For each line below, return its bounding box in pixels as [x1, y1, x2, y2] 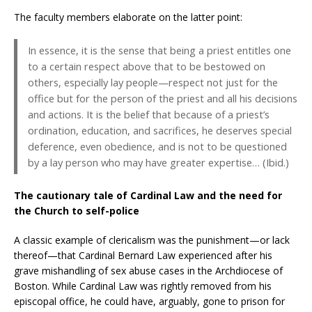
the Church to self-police [14, 204, 139, 218]
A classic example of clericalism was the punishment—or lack [14, 233, 290, 247]
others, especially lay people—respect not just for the [28, 75, 278, 90]
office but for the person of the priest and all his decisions [28, 91, 297, 106]
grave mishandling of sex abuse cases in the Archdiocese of [14, 264, 283, 278]
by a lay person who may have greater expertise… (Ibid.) [28, 155, 289, 170]
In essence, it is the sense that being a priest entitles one [28, 43, 291, 58]
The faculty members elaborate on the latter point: [14, 10, 242, 24]
